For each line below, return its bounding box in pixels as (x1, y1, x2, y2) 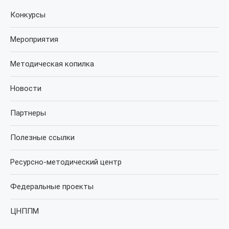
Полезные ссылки (10, 133, 75, 143)
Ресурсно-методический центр (10, 157, 122, 167)
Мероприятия (10, 35, 58, 44)
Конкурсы (10, 10, 45, 20)
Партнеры (10, 108, 46, 118)
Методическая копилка (10, 59, 94, 69)
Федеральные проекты (10, 182, 94, 192)
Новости (10, 84, 41, 94)
